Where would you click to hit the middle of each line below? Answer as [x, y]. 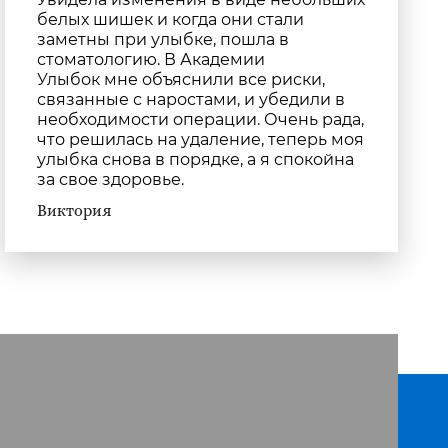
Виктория [73, 211]
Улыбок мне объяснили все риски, [180, 79]
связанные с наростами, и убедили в [190, 99]
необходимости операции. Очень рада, [200, 119]
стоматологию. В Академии [150, 59]
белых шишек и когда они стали [170, 19]
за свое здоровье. [110, 179]
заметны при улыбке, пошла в [162, 39]
